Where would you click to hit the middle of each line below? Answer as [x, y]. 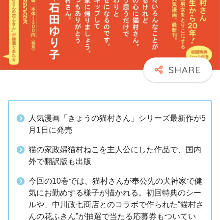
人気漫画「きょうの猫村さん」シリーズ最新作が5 [117, 118]
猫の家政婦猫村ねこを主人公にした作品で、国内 [115, 149]
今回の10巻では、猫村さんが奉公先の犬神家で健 [115, 181]
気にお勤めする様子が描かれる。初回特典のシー [115, 192]
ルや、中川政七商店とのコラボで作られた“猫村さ [116, 204]
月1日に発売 [50, 130]
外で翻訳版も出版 [60, 161]
